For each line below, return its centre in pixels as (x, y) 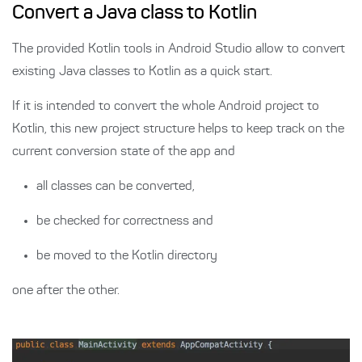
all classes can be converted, (116, 187)
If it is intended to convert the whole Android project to (166, 107)
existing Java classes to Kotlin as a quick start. (142, 72)
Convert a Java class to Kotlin (135, 14)
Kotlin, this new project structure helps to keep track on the (178, 130)
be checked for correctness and (125, 222)
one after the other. (66, 291)
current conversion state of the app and (124, 152)
